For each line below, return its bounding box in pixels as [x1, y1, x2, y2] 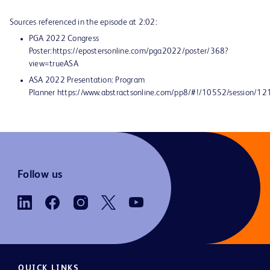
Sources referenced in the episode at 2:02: [10, 18, 157, 27]
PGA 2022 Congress [29, 34, 99, 43]
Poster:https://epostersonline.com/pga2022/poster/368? [29, 47, 229, 55]
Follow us [17, 169, 63, 180]
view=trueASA [29, 60, 78, 68]
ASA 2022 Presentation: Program [29, 76, 145, 84]
